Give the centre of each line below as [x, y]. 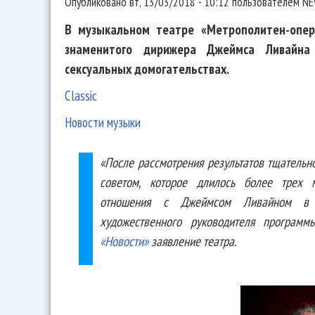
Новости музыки [103, 122]
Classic [81, 96]
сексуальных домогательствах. [147, 69]
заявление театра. [192, 241]
